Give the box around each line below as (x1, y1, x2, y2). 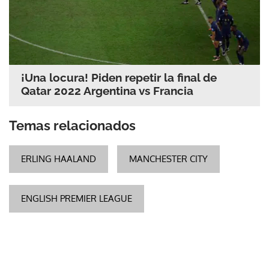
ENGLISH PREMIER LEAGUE (21, 192, 132, 204)
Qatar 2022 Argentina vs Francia (21, 83, 193, 97)
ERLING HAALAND (21, 153, 96, 165)
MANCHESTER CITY (129, 153, 208, 165)
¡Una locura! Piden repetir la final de (21, 70, 217, 84)
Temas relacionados (9, 117, 136, 133)
